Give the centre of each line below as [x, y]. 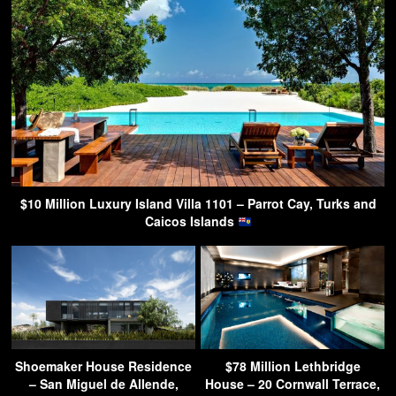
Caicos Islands [191, 221]
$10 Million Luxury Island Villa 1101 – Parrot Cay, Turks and [198, 204]
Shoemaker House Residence [103, 366]
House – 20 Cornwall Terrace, [293, 384]
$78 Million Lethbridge [293, 366]
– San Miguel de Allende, [103, 384]
